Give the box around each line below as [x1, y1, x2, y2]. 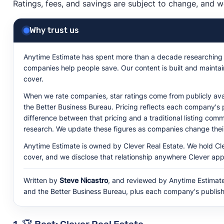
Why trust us [29, 25, 79, 35]
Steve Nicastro [59, 175, 108, 184]
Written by [23, 175, 59, 184]
